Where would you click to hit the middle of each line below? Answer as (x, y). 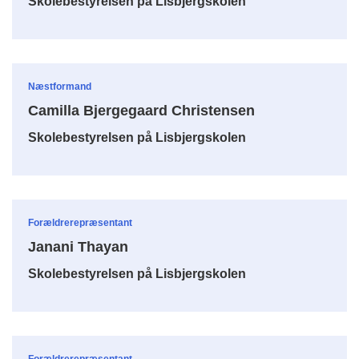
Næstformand (60, 86)
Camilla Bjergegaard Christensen (141, 110)
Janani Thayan (78, 246)
